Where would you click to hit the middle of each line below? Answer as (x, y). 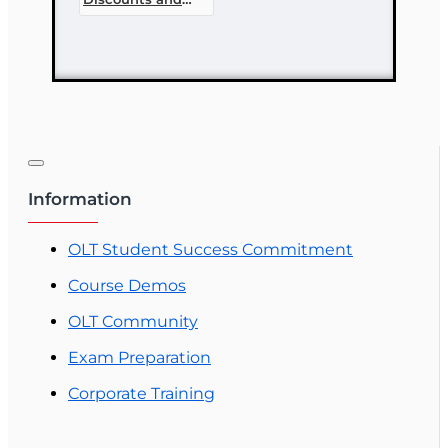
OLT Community (133, 321)
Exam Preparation (139, 357)
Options (110, 30)
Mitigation (118, 14)
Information (80, 198)
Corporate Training (141, 393)
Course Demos (127, 285)
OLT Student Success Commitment (210, 249)
